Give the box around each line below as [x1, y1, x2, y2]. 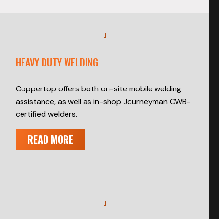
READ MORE [27, 132, 73, 147]
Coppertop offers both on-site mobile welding [16, 84, 181, 94]
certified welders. [16, 109, 77, 120]
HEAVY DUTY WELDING [16, 55, 98, 70]
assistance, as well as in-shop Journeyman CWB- [16, 96, 191, 107]
